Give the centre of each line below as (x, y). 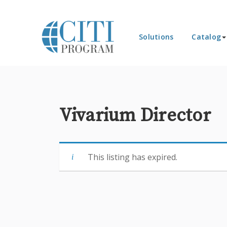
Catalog (206, 37)
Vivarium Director (135, 116)
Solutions (156, 37)
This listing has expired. (132, 157)
